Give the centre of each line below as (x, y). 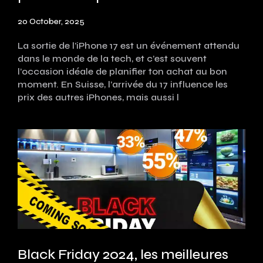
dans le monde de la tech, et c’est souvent (112, 58)
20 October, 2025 (51, 21)
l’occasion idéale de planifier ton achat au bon (122, 71)
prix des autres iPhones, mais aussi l (98, 97)
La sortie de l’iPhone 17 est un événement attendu (129, 45)
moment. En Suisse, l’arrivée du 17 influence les (123, 84)
